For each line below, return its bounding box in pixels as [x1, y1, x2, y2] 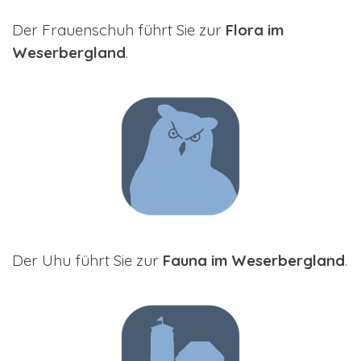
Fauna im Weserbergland [163, 250, 345, 270]
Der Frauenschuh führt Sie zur [12, 19, 226, 39]
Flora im [226, 19, 284, 39]
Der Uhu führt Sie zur [12, 250, 163, 270]
